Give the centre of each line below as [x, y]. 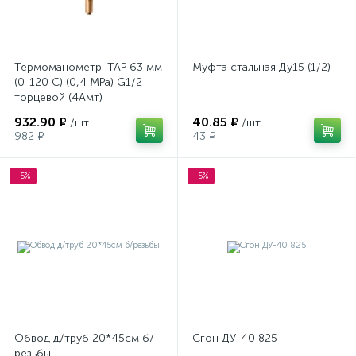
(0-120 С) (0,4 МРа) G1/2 [78, 82]
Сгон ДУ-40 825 [235, 338]
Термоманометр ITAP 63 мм [88, 67]
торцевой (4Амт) [58, 97]
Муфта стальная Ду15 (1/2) [261, 67]
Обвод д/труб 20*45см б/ [84, 338]
